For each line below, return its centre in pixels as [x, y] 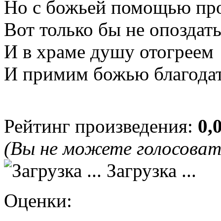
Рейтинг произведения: [101, 126]
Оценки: [38, 200]
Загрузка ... [149, 170]
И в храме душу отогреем [109, 51]
